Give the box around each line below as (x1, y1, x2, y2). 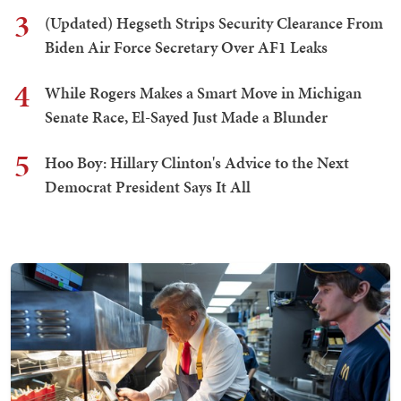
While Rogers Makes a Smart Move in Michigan (45, 81, 362, 105)
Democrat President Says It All (45, 175, 251, 199)
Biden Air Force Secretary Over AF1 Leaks (45, 36, 328, 59)
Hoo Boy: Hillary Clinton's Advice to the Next (45, 151, 349, 175)
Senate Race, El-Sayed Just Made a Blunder (45, 106, 328, 129)
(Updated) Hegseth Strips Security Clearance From (45, 12, 383, 35)
